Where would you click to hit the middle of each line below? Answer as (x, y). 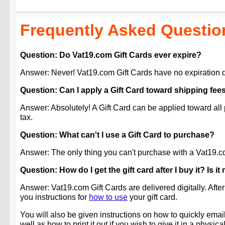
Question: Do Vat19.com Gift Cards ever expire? (111, 55)
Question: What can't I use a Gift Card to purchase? (117, 135)
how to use (108, 197)
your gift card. (152, 197)
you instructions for (54, 197)
